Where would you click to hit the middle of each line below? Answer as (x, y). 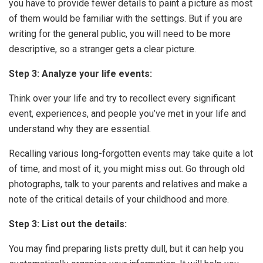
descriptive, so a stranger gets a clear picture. (102, 49)
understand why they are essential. (81, 129)
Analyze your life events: (97, 74)
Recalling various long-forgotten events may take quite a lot (131, 154)
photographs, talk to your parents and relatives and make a (128, 184)
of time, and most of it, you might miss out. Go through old (127, 169)
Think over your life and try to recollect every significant (122, 98)
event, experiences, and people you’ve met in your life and (127, 114)
